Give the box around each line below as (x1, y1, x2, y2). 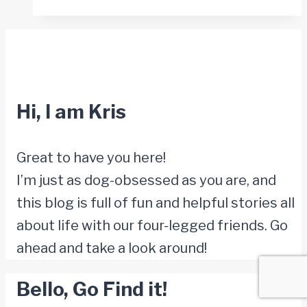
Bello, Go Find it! (16, 278, 167, 302)
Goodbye (130, 143, 188, 160)
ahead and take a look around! (16, 240, 207, 257)
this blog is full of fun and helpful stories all (16, 195, 295, 212)
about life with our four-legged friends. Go (16, 217, 288, 234)
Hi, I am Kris (16, 100, 126, 124)
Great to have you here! (16, 149, 166, 167)
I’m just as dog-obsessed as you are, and (16, 172, 276, 189)
